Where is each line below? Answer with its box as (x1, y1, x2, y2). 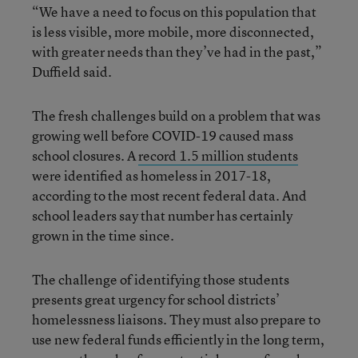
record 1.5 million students (138, 145, 298, 165)
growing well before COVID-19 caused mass (32, 125, 293, 145)
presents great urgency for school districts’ (32, 289, 280, 308)
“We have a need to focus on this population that (32, 2, 316, 21)
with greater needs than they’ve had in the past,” (32, 42, 322, 61)
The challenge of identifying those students (32, 269, 289, 288)
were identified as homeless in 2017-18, (32, 165, 271, 185)
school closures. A (32, 145, 138, 165)
